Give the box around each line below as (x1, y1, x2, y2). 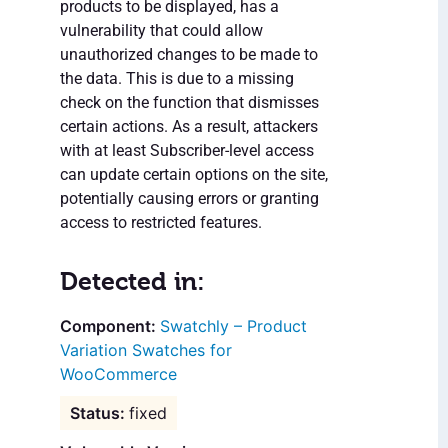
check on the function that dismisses (60, 93, 319, 113)
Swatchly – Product (160, 316, 307, 337)
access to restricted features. (60, 213, 262, 233)
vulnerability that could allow (60, 21, 263, 41)
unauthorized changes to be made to (60, 45, 318, 65)
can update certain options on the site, (60, 165, 328, 185)
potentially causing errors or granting (60, 189, 319, 209)
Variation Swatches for (60, 340, 232, 361)
